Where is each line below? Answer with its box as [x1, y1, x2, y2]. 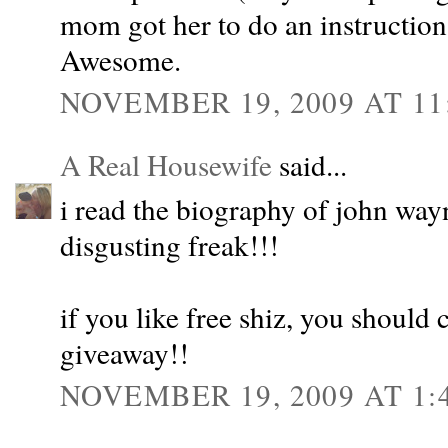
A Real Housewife [60, 145, 272, 185]
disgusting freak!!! [60, 224, 279, 264]
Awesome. [60, 39, 181, 79]
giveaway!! [60, 332, 189, 372]
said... [272, 145, 347, 185]
